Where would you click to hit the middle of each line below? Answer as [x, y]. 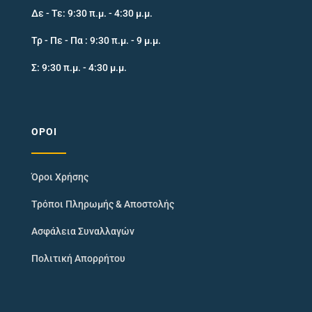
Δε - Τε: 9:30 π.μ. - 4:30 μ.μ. [92, 14]
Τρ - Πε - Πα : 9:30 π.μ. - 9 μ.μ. [96, 41]
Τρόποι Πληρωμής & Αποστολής [102, 204]
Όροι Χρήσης [60, 177]
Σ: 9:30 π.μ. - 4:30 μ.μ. [79, 68]
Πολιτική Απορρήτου [78, 259]
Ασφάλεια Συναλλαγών [83, 232]
